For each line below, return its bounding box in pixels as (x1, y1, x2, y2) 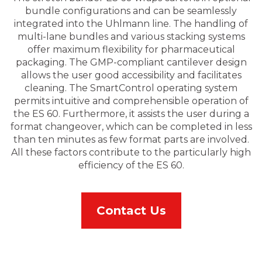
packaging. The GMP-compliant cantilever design (15, 57, 247, 68)
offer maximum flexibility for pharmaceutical (27, 44, 235, 56)
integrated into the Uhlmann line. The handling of (14, 18, 248, 30)
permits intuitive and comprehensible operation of (13, 95, 249, 107)
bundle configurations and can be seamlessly (25, 5, 237, 17)
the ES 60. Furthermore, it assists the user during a (13, 108, 249, 120)
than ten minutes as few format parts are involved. (13, 134, 249, 146)
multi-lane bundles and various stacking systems (17, 31, 245, 43)
